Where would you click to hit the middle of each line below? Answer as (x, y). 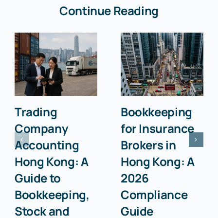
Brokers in (148, 145)
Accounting (47, 145)
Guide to (37, 178)
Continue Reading (109, 10)
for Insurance (157, 128)
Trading (36, 112)
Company (41, 128)
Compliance (154, 195)
